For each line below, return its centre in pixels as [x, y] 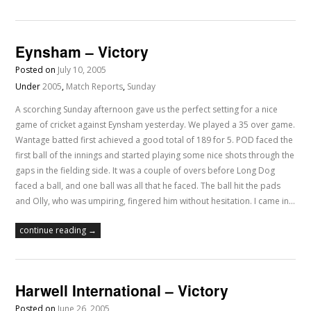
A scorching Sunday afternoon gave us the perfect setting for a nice [147, 110]
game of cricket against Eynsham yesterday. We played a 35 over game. [155, 125]
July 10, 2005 [82, 70]
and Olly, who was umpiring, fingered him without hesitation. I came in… [155, 201]
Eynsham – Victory [82, 52]
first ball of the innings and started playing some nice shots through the [155, 155]
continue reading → [58, 230]
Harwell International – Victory [122, 291]
